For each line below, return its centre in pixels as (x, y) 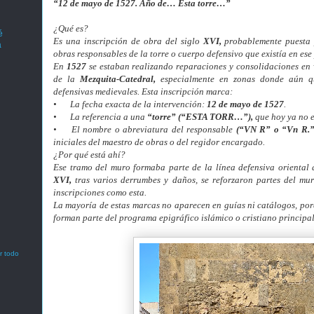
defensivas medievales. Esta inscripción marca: (143, 91)
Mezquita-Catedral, (118, 79)
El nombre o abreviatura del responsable (153, 129)
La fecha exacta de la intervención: (138, 104)
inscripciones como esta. (100, 192)
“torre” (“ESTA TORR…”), (200, 117)
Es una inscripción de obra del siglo (128, 41)
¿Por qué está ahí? (89, 155)
